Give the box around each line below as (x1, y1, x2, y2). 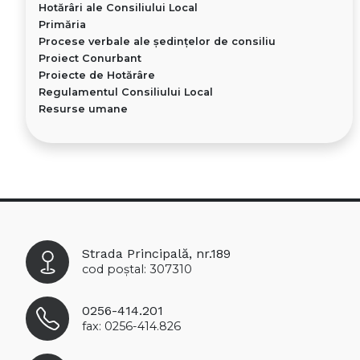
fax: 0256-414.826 (82, 318, 182, 333)
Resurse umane (39, 103, 128, 116)
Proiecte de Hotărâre (39, 69, 155, 82)
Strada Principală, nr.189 (82, 246, 231, 262)
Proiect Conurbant (39, 52, 141, 65)
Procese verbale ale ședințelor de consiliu (39, 35, 276, 48)
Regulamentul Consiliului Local (39, 86, 213, 99)
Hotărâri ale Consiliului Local (39, 2, 198, 14)
